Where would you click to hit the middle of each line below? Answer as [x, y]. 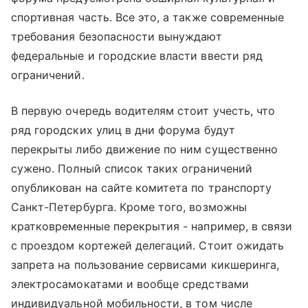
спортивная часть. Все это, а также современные [148, 18]
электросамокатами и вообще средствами [130, 284]
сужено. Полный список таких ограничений [132, 169]
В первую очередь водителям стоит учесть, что [143, 111]
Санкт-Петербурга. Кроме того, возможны [129, 207]
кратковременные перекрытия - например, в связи [152, 227]
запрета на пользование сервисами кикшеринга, [145, 265]
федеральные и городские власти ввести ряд [137, 56]
